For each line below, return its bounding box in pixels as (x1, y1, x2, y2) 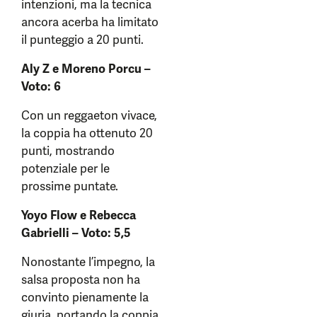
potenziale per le (21, 161, 110, 176)
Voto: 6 (21, 79, 61, 94)
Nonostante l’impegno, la (21, 254, 155, 270)
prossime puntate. (21, 178, 118, 194)
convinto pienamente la (21, 289, 149, 305)
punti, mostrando (21, 143, 115, 158)
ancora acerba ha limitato (21, 14, 158, 30)
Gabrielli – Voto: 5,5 (21, 225, 131, 241)
